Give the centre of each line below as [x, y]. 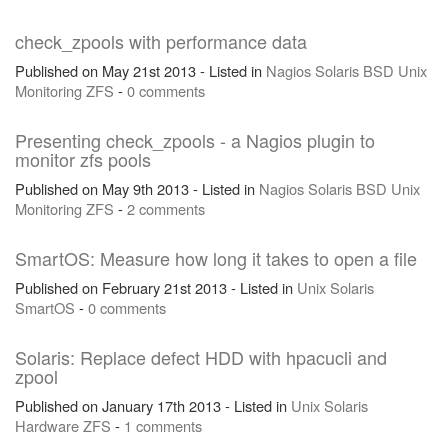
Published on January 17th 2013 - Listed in [153, 405]
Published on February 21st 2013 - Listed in [156, 287]
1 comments [163, 425]
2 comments [166, 208]
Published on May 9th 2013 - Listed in [137, 188]
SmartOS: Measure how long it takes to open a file [216, 258]
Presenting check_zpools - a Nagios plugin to [195, 140]
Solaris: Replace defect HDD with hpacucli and [201, 357]
